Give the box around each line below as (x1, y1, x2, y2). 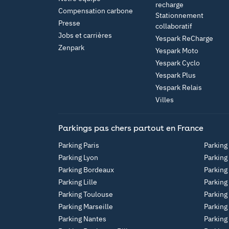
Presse (58, 18, 80, 28)
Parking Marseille (58, 202, 113, 211)
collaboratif (155, 21, 192, 31)
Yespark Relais (155, 83, 202, 92)
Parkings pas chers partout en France (58, 123, 203, 133)
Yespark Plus (155, 71, 196, 80)
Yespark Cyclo (155, 58, 200, 67)
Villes (155, 95, 174, 104)
